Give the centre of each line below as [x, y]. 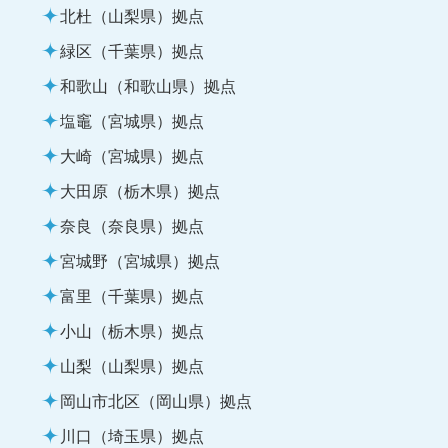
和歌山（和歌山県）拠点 [148, 84]
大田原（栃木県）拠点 [140, 189]
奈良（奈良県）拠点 [132, 224]
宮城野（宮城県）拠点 [140, 259]
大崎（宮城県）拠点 [132, 154]
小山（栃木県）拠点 [132, 329]
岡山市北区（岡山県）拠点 [156, 399]
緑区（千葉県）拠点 [132, 49]
